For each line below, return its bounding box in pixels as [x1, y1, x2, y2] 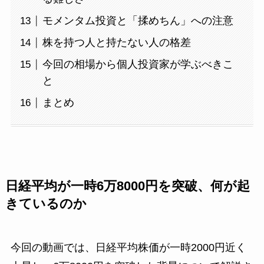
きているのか [5, 196, 87, 211]
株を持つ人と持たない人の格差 [42, 37, 191, 49]
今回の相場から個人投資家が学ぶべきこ [42, 58, 233, 71]
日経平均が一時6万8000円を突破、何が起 [5, 179, 250, 193]
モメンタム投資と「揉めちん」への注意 [42, 15, 233, 27]
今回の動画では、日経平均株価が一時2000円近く [10, 241, 246, 253]
